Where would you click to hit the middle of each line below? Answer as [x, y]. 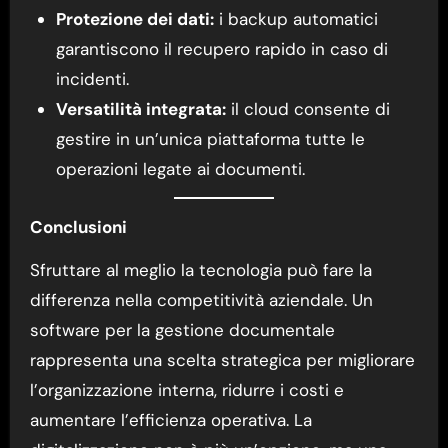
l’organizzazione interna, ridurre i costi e [186, 389]
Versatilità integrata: [140, 108]
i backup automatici [295, 18]
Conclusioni [78, 226]
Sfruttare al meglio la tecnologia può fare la [200, 269]
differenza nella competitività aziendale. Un [201, 299]
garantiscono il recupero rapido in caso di [221, 48]
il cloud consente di [307, 108]
